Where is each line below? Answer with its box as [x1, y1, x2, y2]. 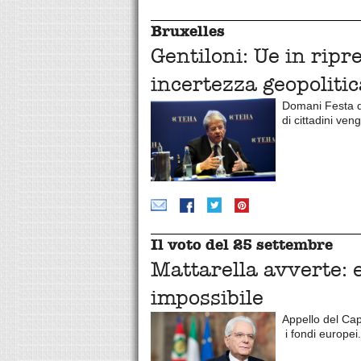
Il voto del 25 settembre [151, 235, 337, 255]
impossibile [151, 285, 269, 311]
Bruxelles [151, 21, 229, 40]
